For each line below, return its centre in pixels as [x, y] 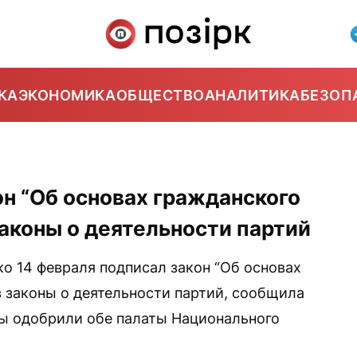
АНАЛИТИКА [252, 95]
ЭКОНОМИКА [67, 95]
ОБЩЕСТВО [160, 95]
